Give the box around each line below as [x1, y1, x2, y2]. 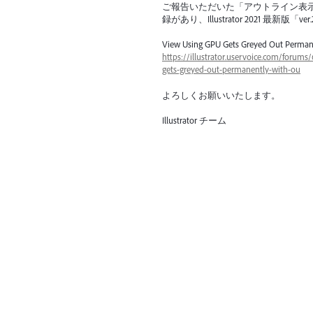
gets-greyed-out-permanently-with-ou [162, 64, 300, 75]
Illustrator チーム [162, 114, 226, 126]
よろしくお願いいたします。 [162, 89, 280, 101]
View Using [162, 38, 205, 50]
